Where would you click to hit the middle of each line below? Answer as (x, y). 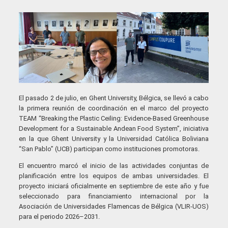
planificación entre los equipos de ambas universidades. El (114, 176)
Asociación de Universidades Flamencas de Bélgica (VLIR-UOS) (114, 206)
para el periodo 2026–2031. (60, 216)
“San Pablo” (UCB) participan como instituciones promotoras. (109, 149)
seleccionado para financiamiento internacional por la (114, 196)
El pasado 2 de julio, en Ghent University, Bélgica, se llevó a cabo (114, 98)
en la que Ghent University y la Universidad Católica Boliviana (114, 138)
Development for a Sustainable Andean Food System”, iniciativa (114, 128)
